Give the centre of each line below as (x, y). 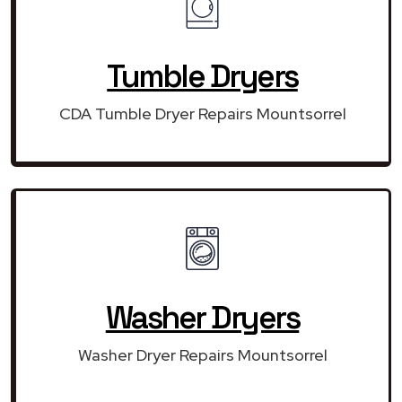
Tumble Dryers (202, 76)
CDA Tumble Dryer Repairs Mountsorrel (202, 113)
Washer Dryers (202, 317)
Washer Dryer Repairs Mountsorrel (202, 354)
